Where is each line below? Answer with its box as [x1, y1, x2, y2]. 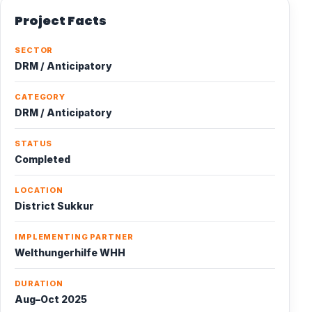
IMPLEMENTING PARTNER [15, 232, 134, 242]
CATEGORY [15, 92, 66, 102]
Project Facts [15, 12, 107, 29]
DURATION [15, 279, 64, 288]
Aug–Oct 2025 [15, 293, 87, 305]
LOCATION [15, 185, 64, 195]
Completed [15, 153, 70, 165]
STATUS [15, 139, 53, 148]
